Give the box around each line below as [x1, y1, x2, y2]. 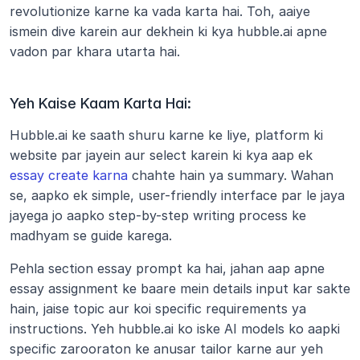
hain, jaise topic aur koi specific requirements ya [10, 301, 306, 317]
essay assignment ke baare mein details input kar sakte [10, 280, 350, 297]
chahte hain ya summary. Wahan [128, 167, 333, 183]
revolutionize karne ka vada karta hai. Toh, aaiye [10, 3, 310, 19]
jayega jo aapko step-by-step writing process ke [10, 207, 306, 223]
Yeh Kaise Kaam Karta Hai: [10, 95, 191, 112]
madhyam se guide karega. [10, 227, 172, 243]
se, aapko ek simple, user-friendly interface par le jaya [10, 187, 345, 203]
